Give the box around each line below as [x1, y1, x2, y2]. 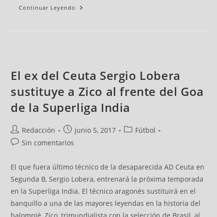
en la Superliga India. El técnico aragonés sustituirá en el [11, 186, 196, 196]
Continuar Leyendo [19, 4, 76, 11]
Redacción [22, 125, 56, 135]
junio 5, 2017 [75, 125, 116, 135]
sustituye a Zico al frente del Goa [11, 83, 204, 99]
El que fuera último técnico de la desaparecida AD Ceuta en [11, 162, 205, 171]
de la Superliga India [11, 99, 131, 115]
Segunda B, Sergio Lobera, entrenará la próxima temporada [11, 174, 204, 184]
